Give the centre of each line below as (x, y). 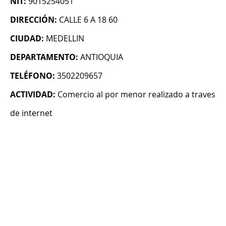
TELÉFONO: (33, 76)
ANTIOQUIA (102, 57)
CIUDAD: (27, 39)
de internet (31, 113)
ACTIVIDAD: (33, 95)
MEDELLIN (65, 39)
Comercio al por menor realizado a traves (136, 95)
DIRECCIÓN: (34, 20)
